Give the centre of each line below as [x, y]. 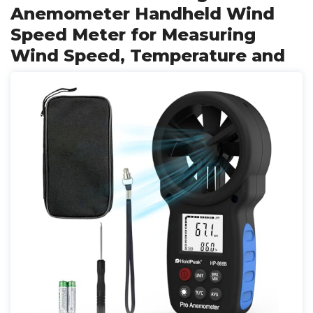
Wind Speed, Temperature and [148, 56]
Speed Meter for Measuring [133, 35]
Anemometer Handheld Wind [143, 14]
